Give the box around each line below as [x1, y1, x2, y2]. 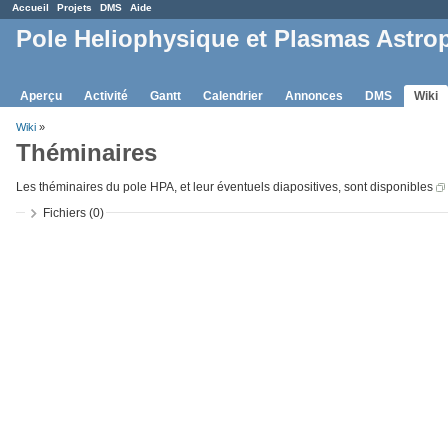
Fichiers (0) [43, 205, 104, 220]
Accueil [12, 2, 49, 13]
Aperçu [20, 88, 62, 103]
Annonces [285, 88, 343, 103]
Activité [84, 88, 128, 103]
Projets [57, 2, 92, 13]
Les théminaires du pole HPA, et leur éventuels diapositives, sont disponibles [16, 179, 436, 194]
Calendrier [203, 88, 263, 103]
